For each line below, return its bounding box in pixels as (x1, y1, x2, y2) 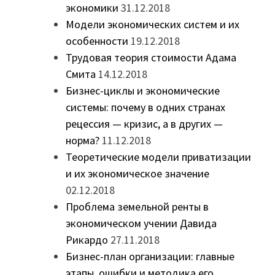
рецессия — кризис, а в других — (65, 117, 223, 131)
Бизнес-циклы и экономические (65, 83, 220, 98)
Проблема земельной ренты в (65, 199, 209, 214)
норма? (65, 133, 99, 148)
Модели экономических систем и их (65, 17, 239, 32)
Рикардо (65, 233, 108, 247)
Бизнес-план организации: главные (65, 249, 234, 264)
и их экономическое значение (65, 166, 209, 181)
